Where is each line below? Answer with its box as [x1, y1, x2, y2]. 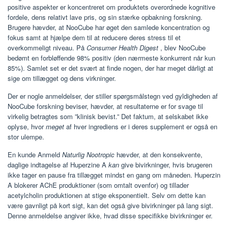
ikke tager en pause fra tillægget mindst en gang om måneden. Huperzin [8, 169, 220, 180]
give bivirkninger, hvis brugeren [119, 159, 212, 169]
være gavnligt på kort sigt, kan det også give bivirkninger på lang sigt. [8, 200, 213, 210]
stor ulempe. [8, 131, 44, 141]
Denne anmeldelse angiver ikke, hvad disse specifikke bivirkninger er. [8, 210, 213, 220]
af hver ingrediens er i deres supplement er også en [64, 121, 217, 131]
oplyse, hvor [8, 121, 46, 131]
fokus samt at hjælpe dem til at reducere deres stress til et [8, 32, 181, 42]
